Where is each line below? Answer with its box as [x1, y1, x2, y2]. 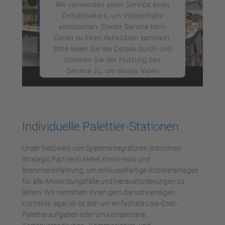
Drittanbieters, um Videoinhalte [62, 11, 163, 20]
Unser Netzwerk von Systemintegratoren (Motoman [22, 144, 182, 152]
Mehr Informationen [75, 104, 144, 113]
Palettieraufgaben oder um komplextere [22, 210, 145, 218]
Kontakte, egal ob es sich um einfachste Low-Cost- [22, 199, 178, 207]
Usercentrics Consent [98, 148, 168, 157]
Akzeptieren [88, 130, 131, 139]
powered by [57, 148, 98, 157]
